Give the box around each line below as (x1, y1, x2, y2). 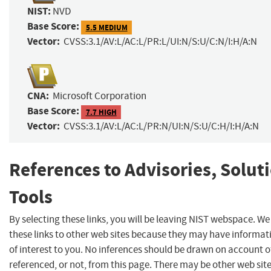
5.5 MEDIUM (85, 22, 128, 33)
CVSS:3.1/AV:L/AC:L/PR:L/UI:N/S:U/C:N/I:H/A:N (64, 35, 257, 48)
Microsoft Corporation (53, 90, 146, 103)
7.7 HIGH (85, 106, 117, 117)
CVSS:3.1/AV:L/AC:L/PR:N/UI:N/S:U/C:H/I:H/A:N (64, 120, 259, 133)
